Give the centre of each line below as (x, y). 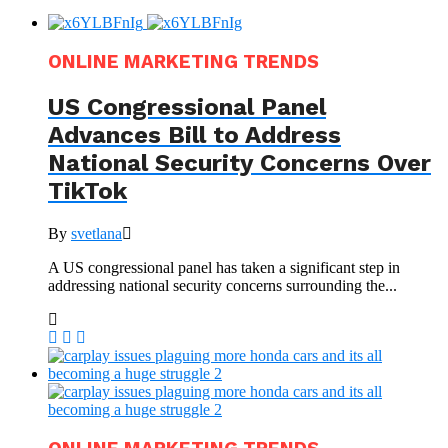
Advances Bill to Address (194, 135)
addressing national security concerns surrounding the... (222, 285)
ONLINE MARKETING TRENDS (183, 62)
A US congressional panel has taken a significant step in (224, 267)
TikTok (87, 191)
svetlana (96, 233)
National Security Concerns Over (239, 163)
